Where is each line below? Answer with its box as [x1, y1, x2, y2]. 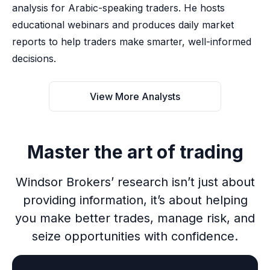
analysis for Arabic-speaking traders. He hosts [12, 2, 225, 14]
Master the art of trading [27, 141, 243, 163]
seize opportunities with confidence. [32, 229, 238, 244]
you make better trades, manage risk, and [15, 211, 255, 226]
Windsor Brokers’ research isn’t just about [15, 175, 255, 190]
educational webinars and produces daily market [12, 19, 234, 31]
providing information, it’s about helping [22, 193, 248, 208]
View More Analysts [90, 90, 180, 103]
